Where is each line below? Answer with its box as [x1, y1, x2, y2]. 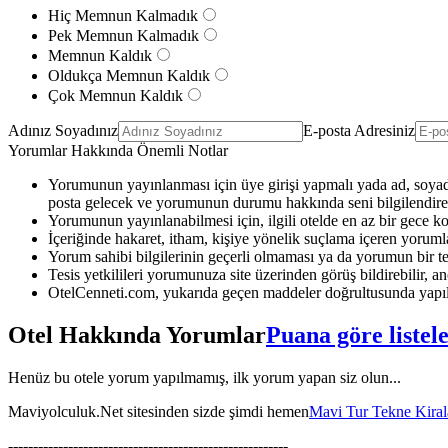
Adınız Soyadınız [8, 121, 118, 139]
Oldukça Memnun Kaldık [48, 66, 210, 84]
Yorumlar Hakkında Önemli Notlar [8, 141, 228, 159]
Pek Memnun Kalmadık [48, 26, 199, 44]
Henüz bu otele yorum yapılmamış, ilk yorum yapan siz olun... [8, 368, 401, 386]
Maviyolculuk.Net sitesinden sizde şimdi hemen [8, 402, 309, 420]
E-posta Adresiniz [303, 121, 415, 139]
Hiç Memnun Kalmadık [48, 6, 198, 24]
